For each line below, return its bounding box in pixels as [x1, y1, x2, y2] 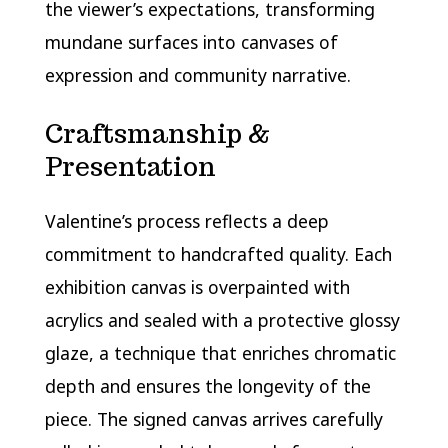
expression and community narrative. [44, 62, 351, 87]
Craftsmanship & [44, 117, 270, 151]
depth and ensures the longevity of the [44, 374, 371, 399]
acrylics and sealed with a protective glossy [44, 308, 400, 333]
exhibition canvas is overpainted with [44, 275, 350, 300]
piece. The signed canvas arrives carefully [44, 407, 383, 432]
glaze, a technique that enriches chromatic [44, 341, 396, 366]
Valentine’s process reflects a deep [44, 209, 329, 234]
